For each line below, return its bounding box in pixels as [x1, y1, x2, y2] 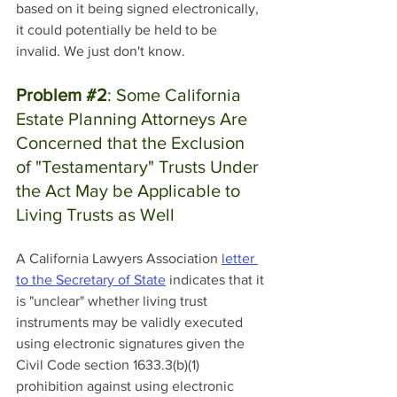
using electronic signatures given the [16, 336, 248, 352]
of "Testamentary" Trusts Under [16, 157, 263, 177]
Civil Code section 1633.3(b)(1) [16, 357, 203, 373]
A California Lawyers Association [16, 251, 222, 267]
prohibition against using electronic [16, 378, 237, 394]
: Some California [107, 85, 245, 105]
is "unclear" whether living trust [16, 293, 211, 309]
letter [222, 251, 258, 267]
